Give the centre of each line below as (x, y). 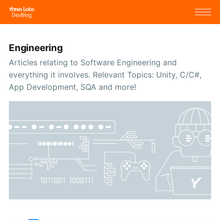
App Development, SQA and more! (72, 87)
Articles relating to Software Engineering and (93, 63)
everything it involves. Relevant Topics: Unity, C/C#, (105, 75)
